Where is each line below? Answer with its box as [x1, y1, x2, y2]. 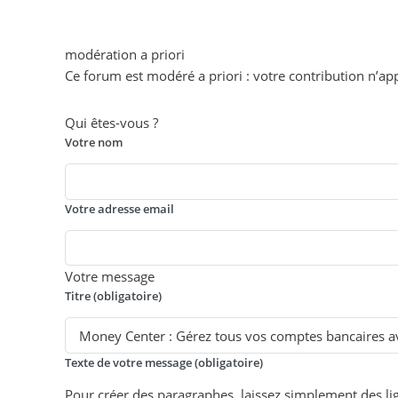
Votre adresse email [65, 200, 175, 217]
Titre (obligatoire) [65, 288, 163, 305]
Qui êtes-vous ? [65, 114, 159, 132]
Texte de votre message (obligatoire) [65, 354, 264, 370]
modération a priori [65, 44, 186, 63]
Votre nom [65, 134, 123, 151]
